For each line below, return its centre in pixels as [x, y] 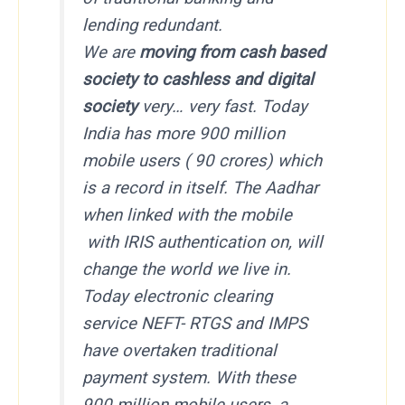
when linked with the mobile [188, 215]
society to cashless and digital [198, 79]
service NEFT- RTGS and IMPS [195, 323]
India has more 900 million [184, 133]
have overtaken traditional [180, 350]
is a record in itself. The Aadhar [201, 188]
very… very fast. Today [225, 106]
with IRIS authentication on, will [203, 242]
